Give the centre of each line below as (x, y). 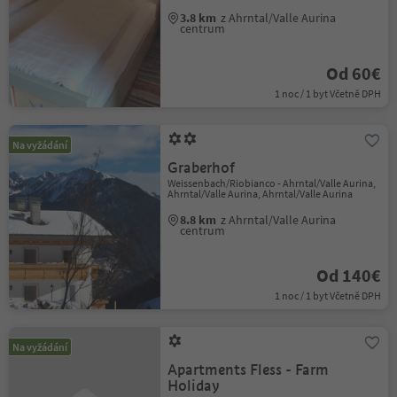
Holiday (194, 386)
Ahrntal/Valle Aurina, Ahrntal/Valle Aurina (261, 194)
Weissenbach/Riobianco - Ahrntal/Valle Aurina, (272, 183)
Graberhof (202, 168)
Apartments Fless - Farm (249, 370)
